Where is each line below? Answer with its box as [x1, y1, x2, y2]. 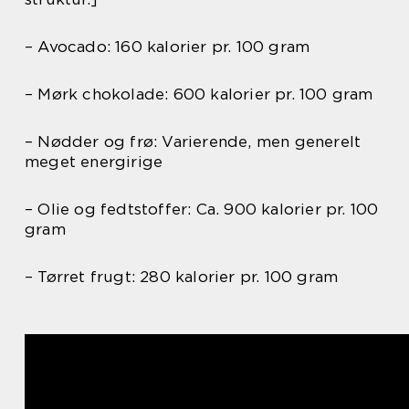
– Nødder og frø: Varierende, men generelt [25, 132, 362, 152]
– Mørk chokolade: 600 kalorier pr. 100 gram [25, 85, 373, 104]
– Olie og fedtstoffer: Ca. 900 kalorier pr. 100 [25, 200, 379, 219]
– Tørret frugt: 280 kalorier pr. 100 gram [25, 267, 339, 287]
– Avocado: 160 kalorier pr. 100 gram [25, 37, 310, 57]
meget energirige [25, 152, 163, 172]
